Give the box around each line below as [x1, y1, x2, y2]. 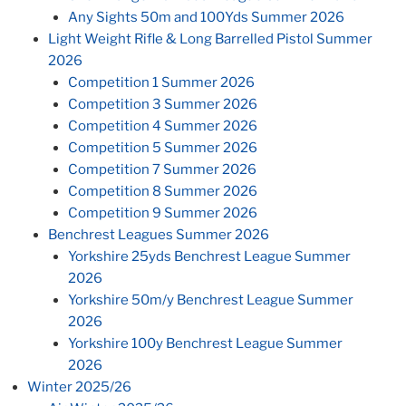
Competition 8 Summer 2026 [68, 183, 257, 200]
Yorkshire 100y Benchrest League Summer [68, 335, 343, 353]
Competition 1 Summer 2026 [68, 74, 255, 92]
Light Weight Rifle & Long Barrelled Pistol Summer [47, 31, 372, 48]
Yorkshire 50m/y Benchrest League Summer [68, 292, 353, 309]
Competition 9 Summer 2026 [68, 205, 257, 222]
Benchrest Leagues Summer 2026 [47, 227, 269, 244]
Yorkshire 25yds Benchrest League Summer [68, 248, 351, 266]
